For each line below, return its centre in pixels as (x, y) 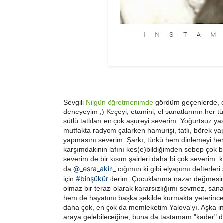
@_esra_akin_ (95, 169)
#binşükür (92, 179)
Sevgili (74, 102)
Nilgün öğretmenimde (119, 102)
